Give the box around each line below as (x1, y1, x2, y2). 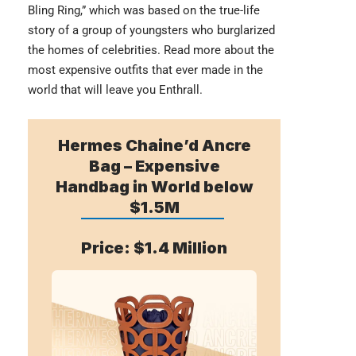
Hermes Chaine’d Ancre (57, 135, 251, 155)
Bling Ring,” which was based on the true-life (28, 2, 260, 17)
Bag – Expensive (88, 156, 220, 176)
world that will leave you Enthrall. (28, 82, 203, 97)
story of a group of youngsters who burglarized (28, 22, 275, 37)
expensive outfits (59, 62, 149, 77)
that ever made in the (149, 62, 263, 77)
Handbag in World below (55, 176, 253, 196)
